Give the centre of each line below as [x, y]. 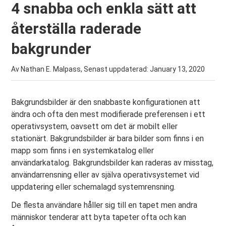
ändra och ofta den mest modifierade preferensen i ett [108, 114]
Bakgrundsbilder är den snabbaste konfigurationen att [106, 102]
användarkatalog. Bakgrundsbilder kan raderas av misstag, [112, 163]
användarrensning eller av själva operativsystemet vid [105, 175]
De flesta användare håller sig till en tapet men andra [104, 205]
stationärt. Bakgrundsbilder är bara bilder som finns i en [108, 138]
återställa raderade [76, 29]
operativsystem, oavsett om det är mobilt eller [95, 126]
